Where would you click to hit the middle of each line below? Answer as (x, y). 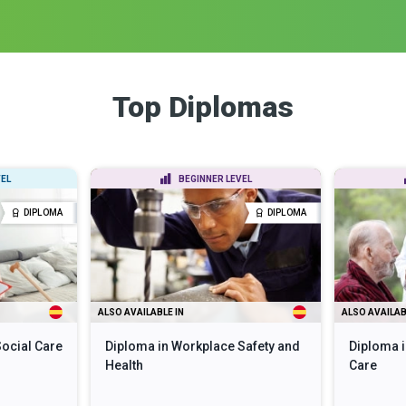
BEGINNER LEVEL (215, 179)
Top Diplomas (203, 106)
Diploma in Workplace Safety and (202, 346)
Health (124, 365)
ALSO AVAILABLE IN (140, 312)
